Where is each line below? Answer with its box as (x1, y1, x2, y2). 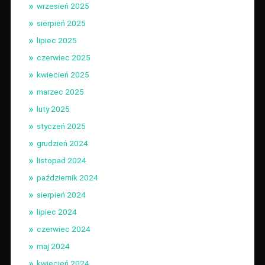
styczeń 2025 (36, 121, 86, 131)
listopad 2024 (36, 155, 86, 165)
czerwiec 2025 (36, 52, 91, 62)
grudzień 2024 (36, 138, 88, 148)
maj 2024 (36, 241, 70, 251)
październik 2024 (36, 172, 98, 182)
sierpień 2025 (36, 18, 86, 28)
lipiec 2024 (36, 206, 77, 216)
